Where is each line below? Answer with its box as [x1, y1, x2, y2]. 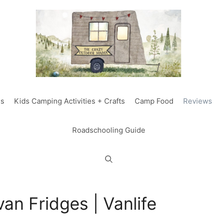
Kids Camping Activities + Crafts [14, 96, 125, 106]
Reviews [183, 96, 212, 106]
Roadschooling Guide [72, 125, 145, 135]
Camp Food [135, 96, 173, 106]
